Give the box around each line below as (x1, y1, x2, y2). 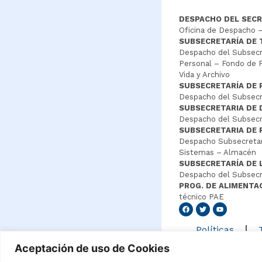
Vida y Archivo (178, 70, 230, 79)
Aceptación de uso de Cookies (15, 242, 170, 254)
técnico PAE (178, 192, 226, 201)
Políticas (196, 224, 235, 235)
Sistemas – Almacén (178, 148, 256, 157)
